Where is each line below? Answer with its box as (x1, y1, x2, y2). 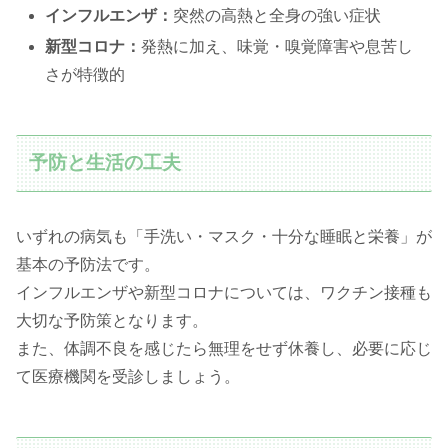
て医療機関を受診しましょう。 (16, 367, 240, 385)
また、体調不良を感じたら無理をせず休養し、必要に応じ (16, 339, 432, 357)
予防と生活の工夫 (29, 152, 182, 174)
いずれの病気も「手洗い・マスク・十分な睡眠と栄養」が (16, 227, 432, 245)
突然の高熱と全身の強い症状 (173, 6, 382, 24)
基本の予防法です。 (16, 255, 160, 273)
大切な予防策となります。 (16, 311, 208, 329)
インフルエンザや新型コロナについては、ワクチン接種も (16, 283, 432, 301)
